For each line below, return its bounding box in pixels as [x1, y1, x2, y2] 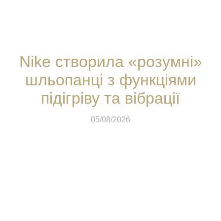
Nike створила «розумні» [19, 52, 202, 71]
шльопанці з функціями [25, 71, 196, 89]
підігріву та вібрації [41, 89, 180, 107]
